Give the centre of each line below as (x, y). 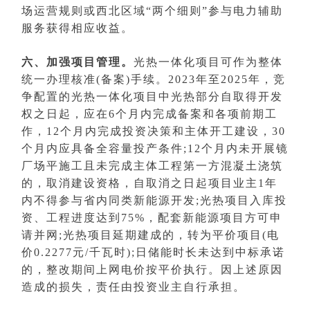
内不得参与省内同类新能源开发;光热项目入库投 (154, 201)
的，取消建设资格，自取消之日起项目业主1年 (149, 183)
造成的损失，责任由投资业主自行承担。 (134, 287)
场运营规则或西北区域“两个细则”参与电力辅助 (152, 11)
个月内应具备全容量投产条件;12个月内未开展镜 (155, 149)
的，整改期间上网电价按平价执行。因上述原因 (152, 270)
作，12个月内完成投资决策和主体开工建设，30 (154, 131)
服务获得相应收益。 (77, 28)
